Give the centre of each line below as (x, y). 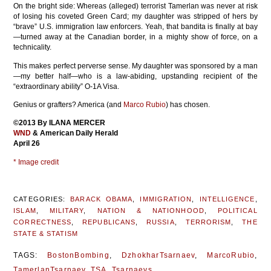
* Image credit (36, 162)
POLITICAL (237, 211)
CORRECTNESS (43, 222)
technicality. (33, 47)
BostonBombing (78, 255)
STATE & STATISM (46, 234)
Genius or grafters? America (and (69, 104)
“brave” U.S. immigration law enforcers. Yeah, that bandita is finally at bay (135, 27)
